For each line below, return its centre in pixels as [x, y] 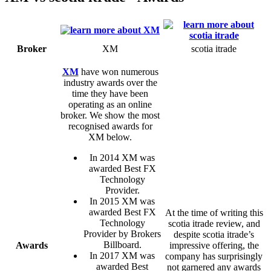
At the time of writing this [214, 212]
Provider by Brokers [122, 233]
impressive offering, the [214, 245]
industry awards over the [110, 82]
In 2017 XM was [122, 255]
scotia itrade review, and [214, 223]
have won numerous [118, 71]
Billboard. [122, 244]
